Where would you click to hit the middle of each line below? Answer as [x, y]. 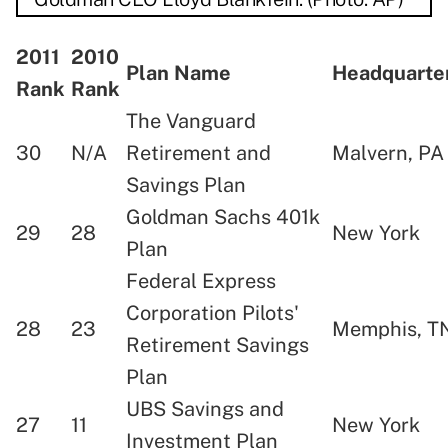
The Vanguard [191, 121]
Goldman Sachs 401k [223, 217]
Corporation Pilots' [212, 313]
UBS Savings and [205, 409]
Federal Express [201, 281]
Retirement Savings [217, 345]
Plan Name [178, 73]
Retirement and [198, 153]
